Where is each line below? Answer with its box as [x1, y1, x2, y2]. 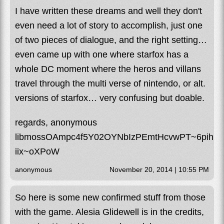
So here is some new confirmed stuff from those [15, 192, 205, 202]
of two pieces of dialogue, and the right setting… [15, 34, 207, 45]
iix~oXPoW [15, 146, 59, 156]
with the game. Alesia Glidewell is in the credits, [15, 206, 204, 217]
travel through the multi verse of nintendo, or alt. [15, 78, 205, 88]
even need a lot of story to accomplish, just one [15, 20, 202, 30]
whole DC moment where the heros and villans [15, 63, 201, 74]
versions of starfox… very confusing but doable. [15, 92, 204, 103]
